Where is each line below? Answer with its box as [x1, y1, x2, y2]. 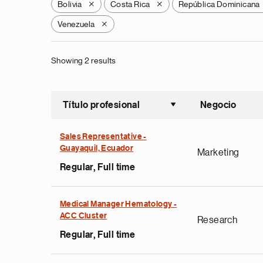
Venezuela [58, 20, 95, 28]
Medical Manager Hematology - [60, 200, 177, 208]
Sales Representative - [60, 133, 147, 141]
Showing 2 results [51, 56, 116, 65]
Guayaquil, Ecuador [60, 144, 134, 153]
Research [197, 215, 238, 225]
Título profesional [63, 100, 140, 110]
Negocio [200, 100, 237, 110]
